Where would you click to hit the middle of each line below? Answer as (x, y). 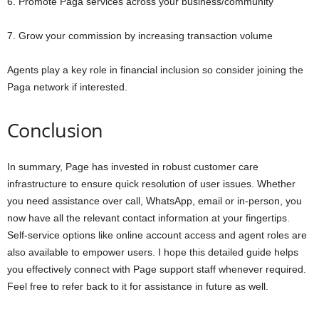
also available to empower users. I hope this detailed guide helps (153, 252)
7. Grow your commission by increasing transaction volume (141, 36)
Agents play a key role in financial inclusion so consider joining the (155, 70)
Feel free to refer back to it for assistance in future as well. (138, 286)
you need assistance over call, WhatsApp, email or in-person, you (155, 201)
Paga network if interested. (67, 87)
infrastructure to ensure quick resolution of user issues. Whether (151, 184)
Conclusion (55, 130)
